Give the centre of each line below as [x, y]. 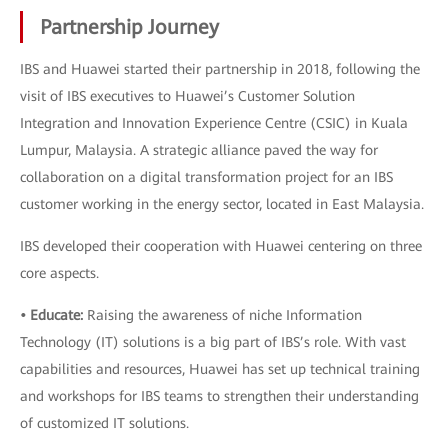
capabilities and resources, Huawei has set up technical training [220, 369]
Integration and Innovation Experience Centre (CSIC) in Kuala [214, 123]
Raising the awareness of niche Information [222, 315]
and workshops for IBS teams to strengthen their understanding [219, 396]
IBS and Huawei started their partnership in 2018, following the [220, 69]
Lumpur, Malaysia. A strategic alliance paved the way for [199, 150]
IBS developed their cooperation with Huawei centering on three [221, 246]
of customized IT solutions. [104, 423]
